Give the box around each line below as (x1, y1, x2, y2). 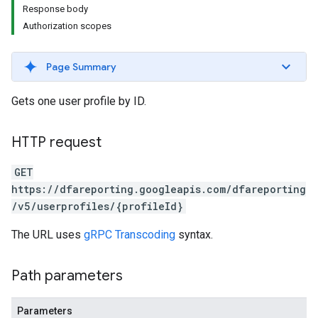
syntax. (175, 228, 213, 241)
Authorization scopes (23, 21, 111, 31)
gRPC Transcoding (84, 228, 175, 241)
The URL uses (11, 228, 84, 241)
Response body (23, 4, 88, 14)
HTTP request (11, 133, 102, 151)
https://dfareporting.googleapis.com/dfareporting (11, 182, 306, 196)
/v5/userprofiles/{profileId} (11, 199, 183, 213)
